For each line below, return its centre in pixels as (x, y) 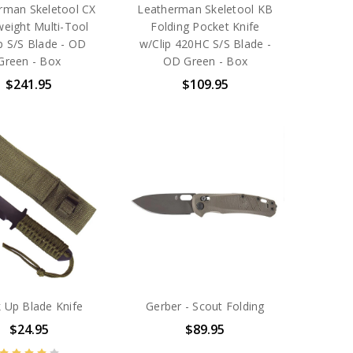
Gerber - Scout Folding (205, 306)
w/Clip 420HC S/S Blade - (205, 44)
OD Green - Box (205, 61)
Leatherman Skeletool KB (205, 9)
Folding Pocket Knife (205, 27)
